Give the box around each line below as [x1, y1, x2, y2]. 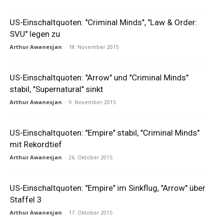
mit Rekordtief [10, 139, 62, 149]
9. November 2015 [69, 98, 116, 106]
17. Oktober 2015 [69, 209, 112, 216]
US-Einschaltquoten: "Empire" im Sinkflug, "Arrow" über [10, 183, 205, 193]
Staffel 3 [10, 195, 42, 204]
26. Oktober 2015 [69, 154, 112, 161]
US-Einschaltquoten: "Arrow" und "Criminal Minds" [10, 73, 188, 82]
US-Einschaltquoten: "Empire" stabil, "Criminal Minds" [10, 128, 200, 138]
